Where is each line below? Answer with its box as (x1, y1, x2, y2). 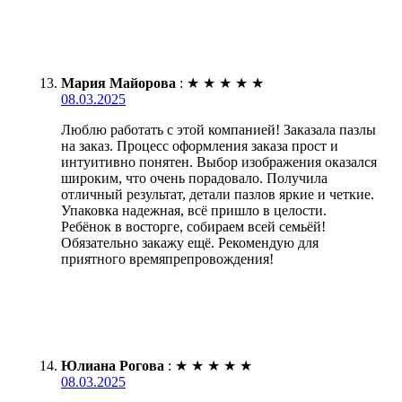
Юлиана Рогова (61, 357, 164, 373)
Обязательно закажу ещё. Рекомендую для (61, 234, 319, 250)
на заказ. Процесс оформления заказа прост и (61, 137, 338, 153)
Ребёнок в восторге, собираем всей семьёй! (61, 218, 326, 234)
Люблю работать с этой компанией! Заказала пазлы (61, 121, 376, 137)
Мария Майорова (61, 74, 176, 91)
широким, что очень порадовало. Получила (61, 170, 328, 186)
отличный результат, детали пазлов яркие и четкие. (61, 186, 374, 202)
